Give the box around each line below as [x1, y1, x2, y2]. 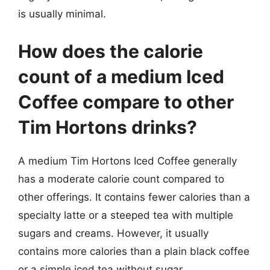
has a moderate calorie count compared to [18, 172, 224, 185]
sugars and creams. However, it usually [18, 227, 209, 239]
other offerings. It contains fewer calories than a [18, 190, 250, 203]
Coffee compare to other [18, 90, 234, 113]
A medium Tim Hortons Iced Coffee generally [18, 154, 237, 167]
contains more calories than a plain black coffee [18, 245, 250, 257]
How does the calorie [18, 40, 203, 62]
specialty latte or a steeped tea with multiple [18, 209, 233, 221]
